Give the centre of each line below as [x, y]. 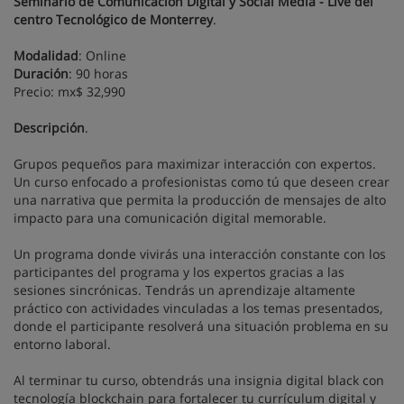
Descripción [49, 127]
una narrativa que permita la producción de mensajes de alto [200, 199]
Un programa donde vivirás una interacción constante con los [200, 253]
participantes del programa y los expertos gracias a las [179, 271]
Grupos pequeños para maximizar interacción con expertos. [195, 163]
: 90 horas [98, 73]
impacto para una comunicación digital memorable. [170, 217]
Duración [41, 73]
